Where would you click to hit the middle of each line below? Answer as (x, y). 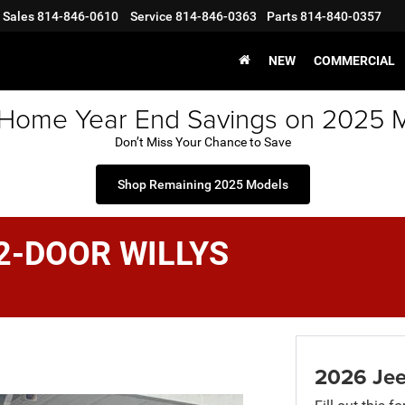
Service (151, 17)
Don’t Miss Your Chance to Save (202, 142)
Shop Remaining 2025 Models (202, 184)
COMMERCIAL (354, 61)
